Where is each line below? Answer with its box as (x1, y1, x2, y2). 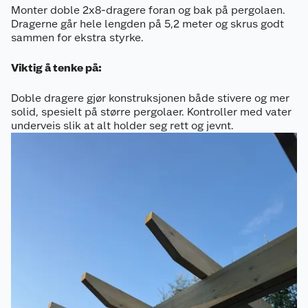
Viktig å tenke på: (11, 61, 102, 75)
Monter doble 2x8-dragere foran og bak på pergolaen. (11, 3, 285, 17)
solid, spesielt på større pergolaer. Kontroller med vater (11, 105, 291, 119)
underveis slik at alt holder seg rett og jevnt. (11, 119, 234, 133)
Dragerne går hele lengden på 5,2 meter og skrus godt (11, 17, 284, 31)
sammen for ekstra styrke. (11, 31, 144, 45)
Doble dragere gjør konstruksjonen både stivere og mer (11, 91, 289, 105)
